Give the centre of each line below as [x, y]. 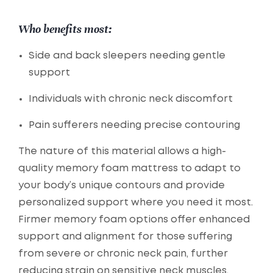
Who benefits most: [65, 29]
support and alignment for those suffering [125, 237]
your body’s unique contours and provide [122, 186]
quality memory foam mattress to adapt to [129, 169]
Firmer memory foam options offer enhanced [134, 220]
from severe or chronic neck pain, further [123, 254]
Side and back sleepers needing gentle [127, 56]
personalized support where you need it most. [136, 203]
